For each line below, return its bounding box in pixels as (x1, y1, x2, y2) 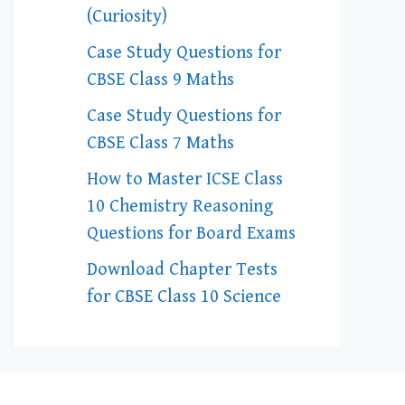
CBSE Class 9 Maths (87, 70, 234, 90)
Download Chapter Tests (87, 259, 278, 280)
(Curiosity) (87, 6, 167, 27)
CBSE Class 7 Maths (87, 133, 234, 154)
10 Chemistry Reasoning (87, 196, 273, 217)
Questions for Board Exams (87, 223, 296, 244)
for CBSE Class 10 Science (87, 287, 281, 307)
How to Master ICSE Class (87, 169, 283, 190)
